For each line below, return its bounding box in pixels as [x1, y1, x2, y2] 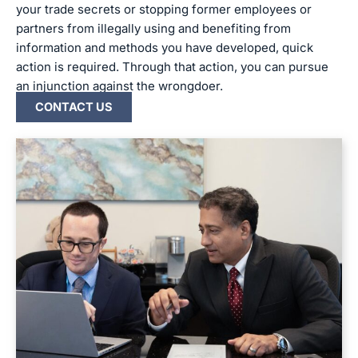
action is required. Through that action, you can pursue [16, 59, 328, 74]
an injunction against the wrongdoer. [16, 78, 223, 93]
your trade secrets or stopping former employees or [16, 2, 312, 17]
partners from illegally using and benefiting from [16, 21, 291, 36]
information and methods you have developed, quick [16, 40, 313, 55]
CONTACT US [35, 100, 113, 114]
